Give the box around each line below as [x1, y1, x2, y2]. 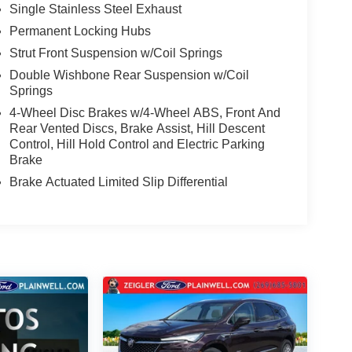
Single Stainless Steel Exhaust [9, 2, 181, 16]
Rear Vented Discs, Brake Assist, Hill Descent [9, 121, 265, 135]
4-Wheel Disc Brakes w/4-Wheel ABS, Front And [9, 105, 280, 119]
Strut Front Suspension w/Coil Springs [9, 46, 222, 60]
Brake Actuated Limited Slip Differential [9, 174, 228, 189]
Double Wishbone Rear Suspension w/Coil [9, 68, 249, 82]
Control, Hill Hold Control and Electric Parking [9, 137, 265, 151]
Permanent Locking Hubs [9, 24, 151, 38]
